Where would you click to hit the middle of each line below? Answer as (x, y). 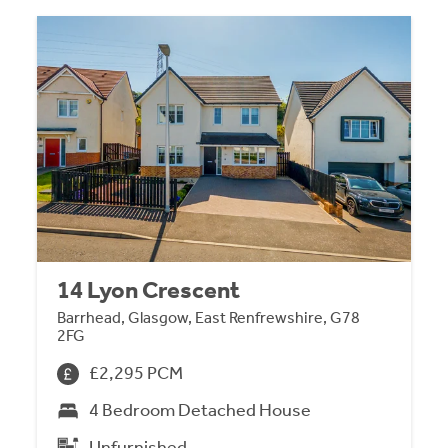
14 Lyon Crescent (149, 290)
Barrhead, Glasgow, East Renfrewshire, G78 (209, 318)
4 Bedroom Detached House (200, 410)
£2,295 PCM (136, 373)
